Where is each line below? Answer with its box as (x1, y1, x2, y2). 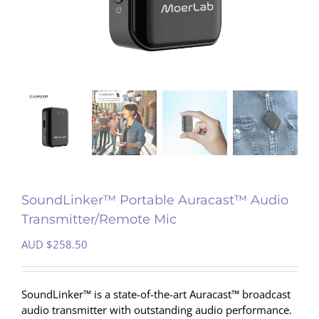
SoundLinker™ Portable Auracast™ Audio (21, 192, 288, 208)
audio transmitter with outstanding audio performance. (21, 302, 292, 317)
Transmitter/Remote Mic (21, 211, 177, 227)
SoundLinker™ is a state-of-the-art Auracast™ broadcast (21, 286, 291, 301)
